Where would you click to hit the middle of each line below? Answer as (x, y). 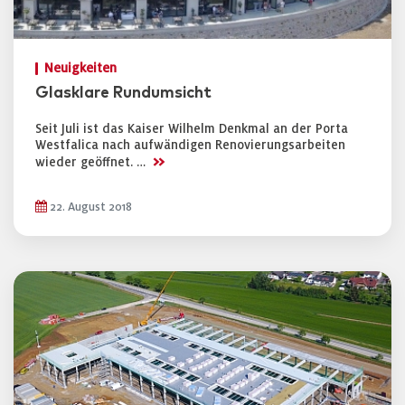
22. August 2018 (89, 207)
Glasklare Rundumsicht (123, 93)
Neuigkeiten (80, 68)
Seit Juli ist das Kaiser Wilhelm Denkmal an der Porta (192, 129)
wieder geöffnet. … (92, 162)
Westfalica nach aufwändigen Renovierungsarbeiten (190, 145)
